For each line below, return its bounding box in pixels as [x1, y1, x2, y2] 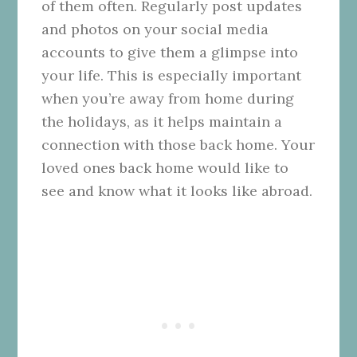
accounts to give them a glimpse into [41, 42, 299, 61]
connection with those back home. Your [41, 135, 316, 154]
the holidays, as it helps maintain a [41, 112, 283, 131]
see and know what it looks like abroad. [41, 181, 313, 200]
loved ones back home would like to [41, 158, 289, 177]
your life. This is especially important [41, 65, 302, 84]
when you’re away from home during [41, 88, 295, 108]
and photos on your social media [41, 19, 269, 38]
